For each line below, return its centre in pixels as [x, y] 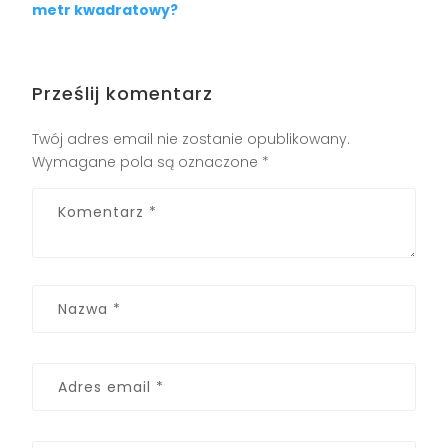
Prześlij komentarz [123, 93]
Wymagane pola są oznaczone [147, 161]
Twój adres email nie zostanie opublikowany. [191, 138]
